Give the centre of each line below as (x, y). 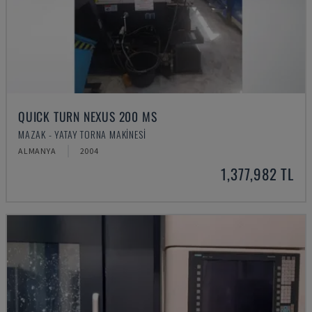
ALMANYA (37, 151)
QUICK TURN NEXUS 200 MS (88, 116)
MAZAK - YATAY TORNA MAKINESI (82, 134)
